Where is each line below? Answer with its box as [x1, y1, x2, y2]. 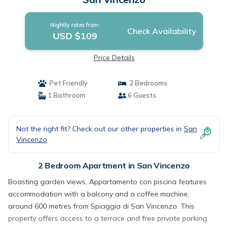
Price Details [93, 53, 135, 62]
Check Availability [127, 26, 196, 36]
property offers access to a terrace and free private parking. [8, 214, 209, 223]
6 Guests [126, 91, 156, 99]
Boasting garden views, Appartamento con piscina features [8, 177, 207, 186]
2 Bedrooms [126, 79, 167, 87]
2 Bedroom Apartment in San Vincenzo [38, 160, 190, 170]
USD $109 [53, 30, 98, 42]
